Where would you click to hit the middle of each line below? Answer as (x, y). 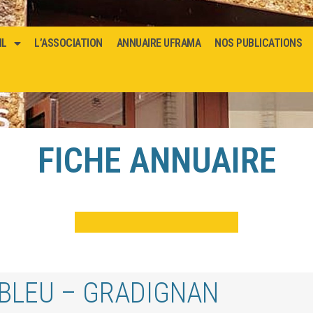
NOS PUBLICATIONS (259, 43)
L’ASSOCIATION (68, 43)
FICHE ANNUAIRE (156, 160)
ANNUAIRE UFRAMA (159, 43)
